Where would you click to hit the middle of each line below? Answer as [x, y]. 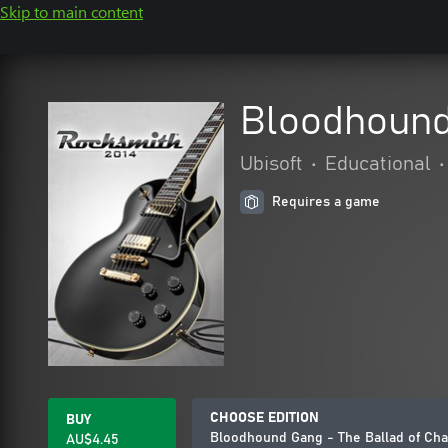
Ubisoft [271, 164]
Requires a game [326, 202]
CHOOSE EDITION [264, 418]
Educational [378, 164]
